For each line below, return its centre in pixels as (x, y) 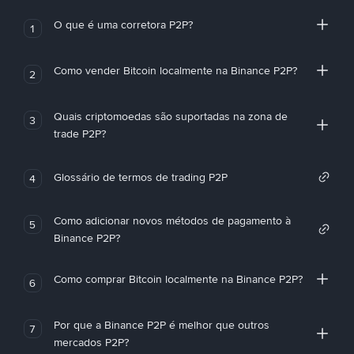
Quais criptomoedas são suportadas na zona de (170, 116)
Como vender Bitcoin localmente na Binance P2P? (175, 70)
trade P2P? (79, 134)
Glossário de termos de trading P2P (140, 177)
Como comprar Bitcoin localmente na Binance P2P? (178, 279)
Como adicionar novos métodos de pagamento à (172, 220)
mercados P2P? (91, 342)
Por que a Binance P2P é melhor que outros (161, 325)
